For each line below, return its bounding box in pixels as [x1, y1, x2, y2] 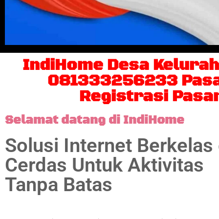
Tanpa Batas [5, 173, 112, 196]
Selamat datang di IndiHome [5, 112, 184, 128]
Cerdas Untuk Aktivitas [5, 153, 204, 176]
